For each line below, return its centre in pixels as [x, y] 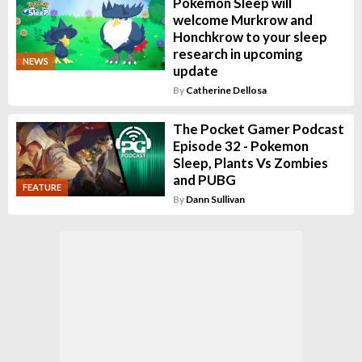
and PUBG [204, 179]
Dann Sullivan [215, 199]
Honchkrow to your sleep [250, 36]
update [195, 70]
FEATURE [42, 187]
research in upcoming [238, 53]
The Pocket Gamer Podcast [258, 128]
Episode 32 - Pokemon [240, 145]
